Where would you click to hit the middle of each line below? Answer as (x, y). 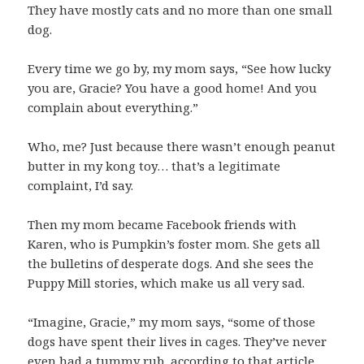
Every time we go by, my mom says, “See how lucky (180, 69)
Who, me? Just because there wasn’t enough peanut (182, 147)
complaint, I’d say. (81, 186)
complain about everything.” (113, 108)
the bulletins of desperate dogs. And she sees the (171, 264)
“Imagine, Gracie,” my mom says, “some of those (172, 322)
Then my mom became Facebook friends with (162, 225)
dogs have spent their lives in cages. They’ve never (178, 342)
